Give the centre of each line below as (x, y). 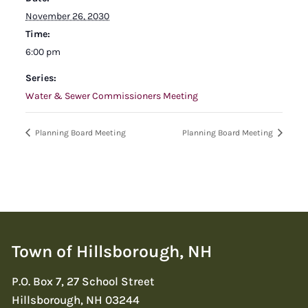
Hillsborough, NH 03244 (76, 299)
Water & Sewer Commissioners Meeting (112, 96)
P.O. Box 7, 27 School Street (83, 281)
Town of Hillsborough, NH (112, 252)
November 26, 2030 (67, 16)
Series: (41, 78)
